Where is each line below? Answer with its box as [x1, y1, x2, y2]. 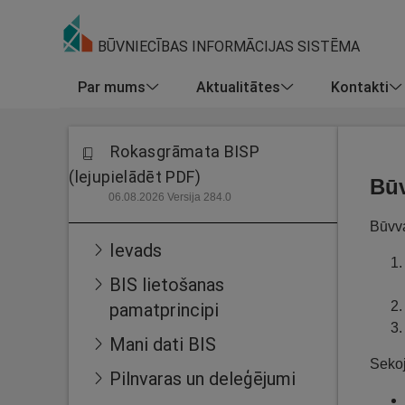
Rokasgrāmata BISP [110, 141, 260, 162]
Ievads [109, 239, 162, 261]
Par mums [78, 77, 146, 96]
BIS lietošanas [109, 273, 224, 296]
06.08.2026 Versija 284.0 [108, 191, 231, 203]
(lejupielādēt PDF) [69, 166, 201, 187]
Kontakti [331, 77, 389, 96]
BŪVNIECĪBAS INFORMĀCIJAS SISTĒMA [94, 37, 360, 56]
